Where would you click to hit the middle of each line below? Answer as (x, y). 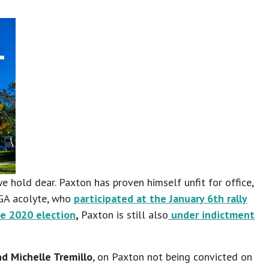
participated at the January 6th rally (161, 199)
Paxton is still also (125, 215)
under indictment (213, 215)
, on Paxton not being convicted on (172, 257)
